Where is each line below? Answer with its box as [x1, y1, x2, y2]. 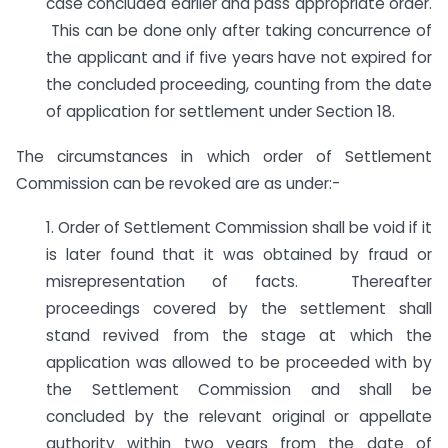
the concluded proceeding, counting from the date [46, 73, 432, 95]
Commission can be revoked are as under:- [16, 172, 340, 194]
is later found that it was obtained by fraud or [46, 244, 432, 266]
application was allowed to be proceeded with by [46, 352, 432, 374]
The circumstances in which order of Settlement [16, 145, 432, 167]
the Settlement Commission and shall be [46, 379, 432, 401]
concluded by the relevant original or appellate [46, 406, 432, 428]
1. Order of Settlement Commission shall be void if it [46, 217, 432, 239]
